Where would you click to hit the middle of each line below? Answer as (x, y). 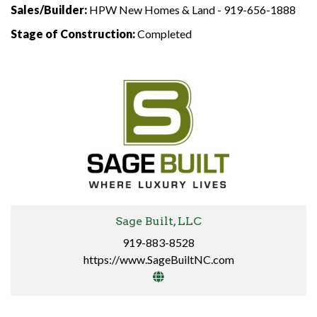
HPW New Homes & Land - (155, 10)
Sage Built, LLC (158, 221)
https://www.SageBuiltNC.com (158, 260)
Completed (163, 34)
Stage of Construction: (73, 34)
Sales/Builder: (49, 10)
